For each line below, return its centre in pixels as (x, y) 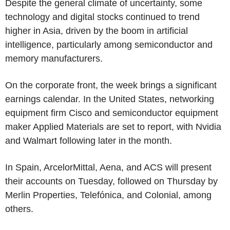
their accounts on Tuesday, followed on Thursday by (111, 181)
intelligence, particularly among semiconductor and (109, 44)
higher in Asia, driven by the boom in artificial (97, 31)
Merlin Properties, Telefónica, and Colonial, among (108, 195)
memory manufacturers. (54, 58)
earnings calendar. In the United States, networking (110, 99)
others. (19, 209)
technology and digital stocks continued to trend (102, 17)
